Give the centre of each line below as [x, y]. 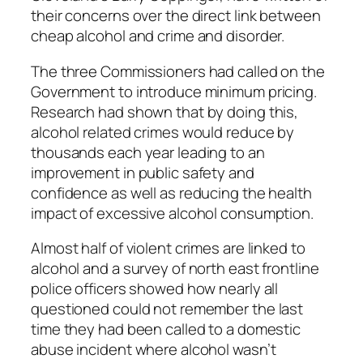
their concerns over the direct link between [176, 16]
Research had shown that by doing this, [165, 111]
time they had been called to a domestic [166, 329]
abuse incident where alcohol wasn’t [154, 350]
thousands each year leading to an [148, 152]
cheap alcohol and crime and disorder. [158, 36]
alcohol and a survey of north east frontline [175, 269]
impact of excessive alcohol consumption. [172, 213]
